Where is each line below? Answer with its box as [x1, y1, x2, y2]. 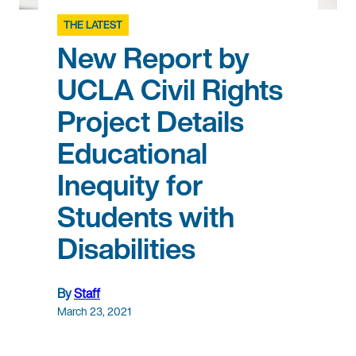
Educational [57, 132, 207, 175]
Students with [57, 195, 234, 238]
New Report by [57, 37, 250, 79]
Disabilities [57, 227, 195, 270]
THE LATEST [64, 17, 122, 33]
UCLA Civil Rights [57, 68, 283, 111]
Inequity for [57, 164, 203, 207]
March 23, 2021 [57, 303, 131, 320]
